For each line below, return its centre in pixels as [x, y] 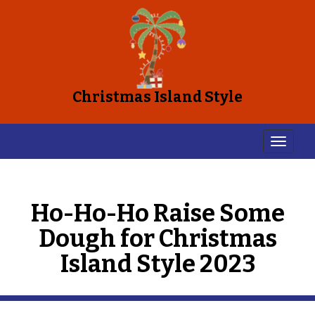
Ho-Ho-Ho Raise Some [157, 213]
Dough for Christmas [157, 239]
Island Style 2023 [157, 264]
